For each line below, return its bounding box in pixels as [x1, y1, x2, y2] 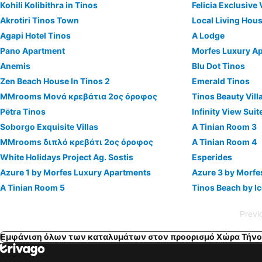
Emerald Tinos [192, 76, 250, 86]
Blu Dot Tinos [192, 61, 246, 71]
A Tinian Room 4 [192, 137, 257, 147]
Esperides [192, 152, 233, 162]
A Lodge [192, 30, 225, 40]
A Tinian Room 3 [192, 122, 257, 132]
